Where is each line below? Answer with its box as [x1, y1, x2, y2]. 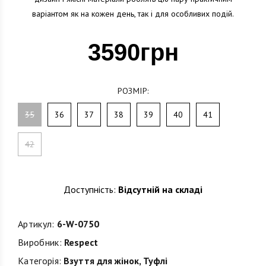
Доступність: [64, 183, 116, 195]
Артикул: [18, 218, 55, 230]
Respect [61, 236, 98, 248]
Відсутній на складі [116, 183, 202, 195]
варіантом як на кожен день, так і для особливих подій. [32, 8, 234, 19]
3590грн [87, 39, 179, 65]
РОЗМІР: [117, 85, 149, 96]
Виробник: [18, 236, 62, 248]
